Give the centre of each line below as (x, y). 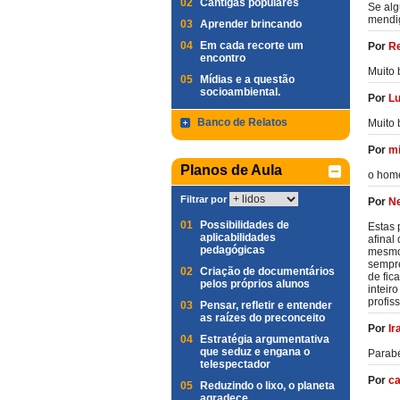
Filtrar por (204, 199)
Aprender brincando (251, 24)
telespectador (235, 364)
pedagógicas (233, 250)
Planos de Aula (231, 170)
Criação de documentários (267, 271)
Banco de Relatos (242, 122)
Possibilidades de (245, 225)
